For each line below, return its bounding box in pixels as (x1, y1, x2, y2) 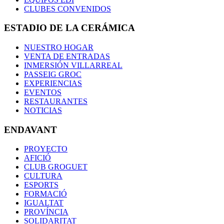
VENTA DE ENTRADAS (24, 51, 110, 60)
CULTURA (24, 171, 62, 180)
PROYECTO (24, 144, 67, 153)
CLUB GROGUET (24, 162, 87, 171)
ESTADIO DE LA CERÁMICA (4, 22, 135, 33)
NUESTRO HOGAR (24, 42, 93, 51)
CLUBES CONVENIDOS (24, 4, 111, 13)
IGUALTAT (24, 198, 63, 207)
